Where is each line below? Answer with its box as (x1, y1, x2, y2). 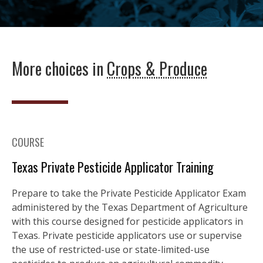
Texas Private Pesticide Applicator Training (12, 157, 214, 176)
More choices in (12, 56, 107, 80)
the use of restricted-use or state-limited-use (12, 242, 210, 256)
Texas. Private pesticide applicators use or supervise (12, 228, 242, 242)
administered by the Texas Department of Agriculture (12, 200, 248, 214)
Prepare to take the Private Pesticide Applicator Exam (12, 186, 246, 200)
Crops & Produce (107, 56, 207, 80)
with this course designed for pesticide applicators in (12, 214, 243, 228)
